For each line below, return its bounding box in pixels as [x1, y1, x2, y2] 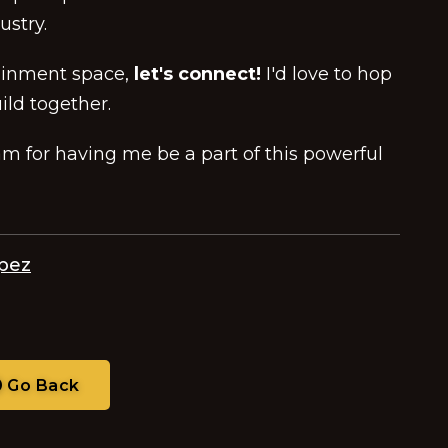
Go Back [2, 376, 80, 395]
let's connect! [129, 63, 261, 85]
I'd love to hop [266, 63, 392, 85]
